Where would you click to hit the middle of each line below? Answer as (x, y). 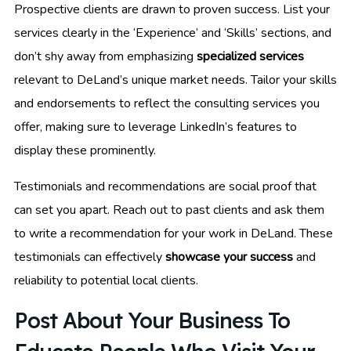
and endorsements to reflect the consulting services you (167, 104)
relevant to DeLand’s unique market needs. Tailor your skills (175, 80)
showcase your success (229, 257)
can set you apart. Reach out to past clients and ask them (169, 210)
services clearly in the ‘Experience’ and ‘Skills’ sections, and (173, 33)
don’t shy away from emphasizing (105, 57)
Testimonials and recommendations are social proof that (165, 187)
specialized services (250, 57)
